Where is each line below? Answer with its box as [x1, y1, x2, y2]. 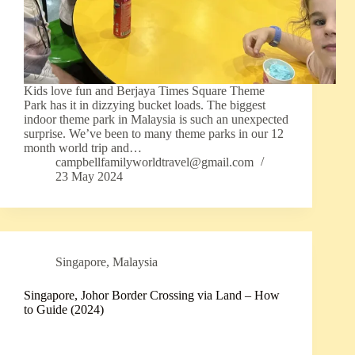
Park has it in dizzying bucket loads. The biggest [24, 98, 265, 113]
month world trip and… [24, 141, 142, 155]
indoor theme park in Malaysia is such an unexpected [24, 113, 288, 127]
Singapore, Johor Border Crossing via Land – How [24, 288, 280, 303]
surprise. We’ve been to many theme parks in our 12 [24, 127, 284, 141]
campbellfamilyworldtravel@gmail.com [55, 155, 254, 170]
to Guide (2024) [24, 303, 104, 317]
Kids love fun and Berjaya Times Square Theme [24, 84, 265, 98]
